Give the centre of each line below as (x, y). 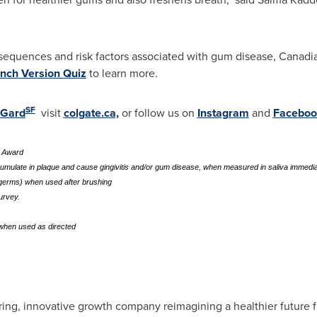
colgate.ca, (91, 113)
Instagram (223, 113)
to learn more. (122, 73)
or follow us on (158, 113)
